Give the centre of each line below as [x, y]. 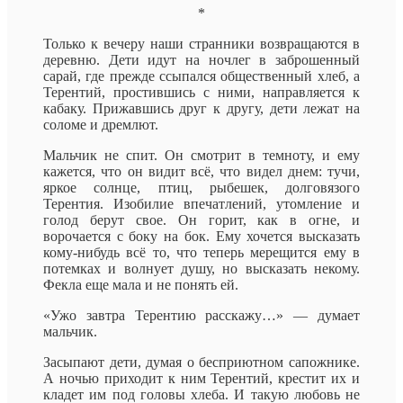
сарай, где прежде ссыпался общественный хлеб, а [201, 76]
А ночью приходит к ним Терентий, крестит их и [201, 379]
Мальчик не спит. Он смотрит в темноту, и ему [201, 156]
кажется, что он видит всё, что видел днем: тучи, [201, 172]
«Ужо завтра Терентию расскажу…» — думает [201, 316]
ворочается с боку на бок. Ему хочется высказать [201, 237]
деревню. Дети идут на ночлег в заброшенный [201, 60]
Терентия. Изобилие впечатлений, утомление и [201, 204]
